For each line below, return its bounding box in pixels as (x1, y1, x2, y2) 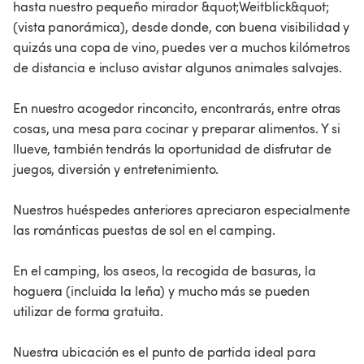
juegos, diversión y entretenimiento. (13, 160, 219, 179)
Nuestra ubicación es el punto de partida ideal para (13, 343, 316, 362)
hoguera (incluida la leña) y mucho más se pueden (13, 282, 310, 301)
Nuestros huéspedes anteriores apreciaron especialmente (13, 201, 350, 219)
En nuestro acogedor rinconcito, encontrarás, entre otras (13, 99, 341, 118)
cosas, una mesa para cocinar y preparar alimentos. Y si (13, 119, 340, 138)
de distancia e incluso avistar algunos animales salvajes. (13, 58, 343, 77)
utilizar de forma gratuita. (13, 302, 164, 321)
